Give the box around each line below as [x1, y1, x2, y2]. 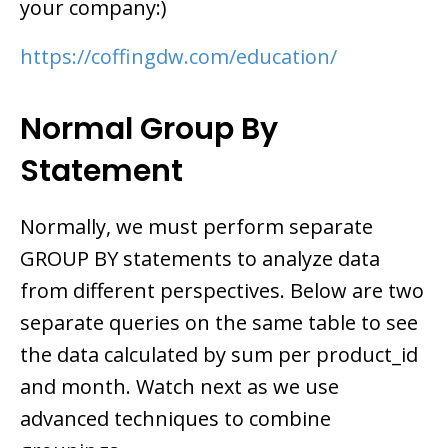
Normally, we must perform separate [20, 213, 373, 241]
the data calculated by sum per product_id [20, 341, 418, 369]
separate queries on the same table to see [20, 309, 418, 337]
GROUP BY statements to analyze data [20, 245, 380, 273]
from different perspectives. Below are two [20, 277, 424, 305]
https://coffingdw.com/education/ [20, 43, 337, 71]
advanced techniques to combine [20, 405, 331, 433]
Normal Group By [20, 108, 278, 151]
